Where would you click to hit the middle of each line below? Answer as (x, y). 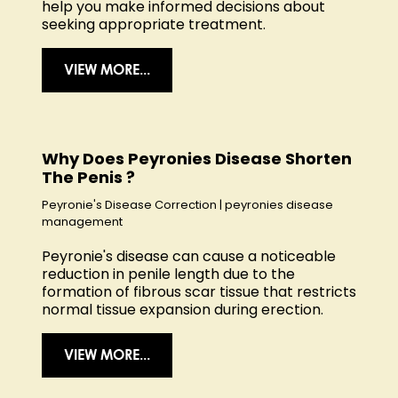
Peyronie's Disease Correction (129, 204)
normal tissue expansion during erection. (183, 309)
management (82, 221)
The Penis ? (88, 177)
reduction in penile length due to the (168, 274)
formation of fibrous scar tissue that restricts (199, 291)
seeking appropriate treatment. (154, 24)
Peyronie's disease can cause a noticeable (189, 256)
